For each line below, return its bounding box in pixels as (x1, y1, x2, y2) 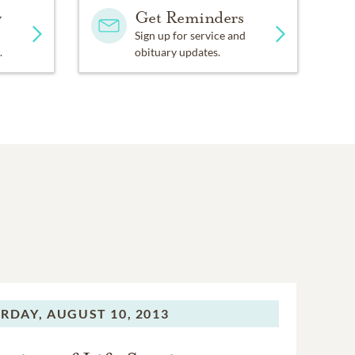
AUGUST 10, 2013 (47, 305, 170, 321)
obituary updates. (134, 44, 220, 59)
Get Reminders (134, 6, 244, 28)
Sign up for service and (134, 28, 246, 42)
